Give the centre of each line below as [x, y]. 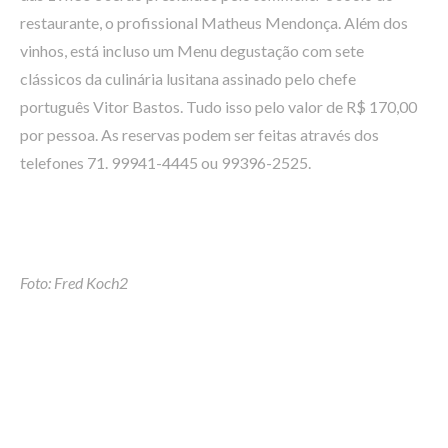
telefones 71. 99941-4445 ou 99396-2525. [165, 162]
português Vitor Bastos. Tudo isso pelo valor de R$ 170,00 [218, 106]
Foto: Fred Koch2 [74, 282]
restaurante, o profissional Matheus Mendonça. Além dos [214, 22]
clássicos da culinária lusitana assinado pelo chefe [188, 78]
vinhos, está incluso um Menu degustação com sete [192, 50]
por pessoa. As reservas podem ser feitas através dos [199, 134]
